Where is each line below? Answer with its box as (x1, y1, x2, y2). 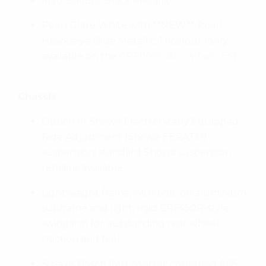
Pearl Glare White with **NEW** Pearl (42, 19, 223, 31)
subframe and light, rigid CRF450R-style (42, 202, 229, 214)
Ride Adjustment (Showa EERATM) (42, 131, 207, 142)
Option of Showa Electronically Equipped (42, 115, 239, 127)
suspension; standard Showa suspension (42, 146, 231, 158)
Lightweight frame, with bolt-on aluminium (42, 186, 246, 198)
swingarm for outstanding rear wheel (42, 217, 219, 229)
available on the (42, 50, 119, 62)
